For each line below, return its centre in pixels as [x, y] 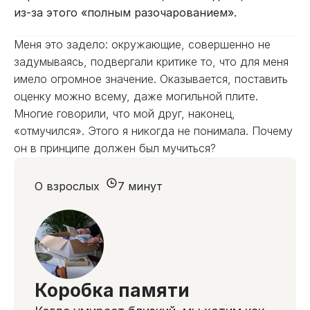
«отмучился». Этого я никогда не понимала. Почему [153, 131]
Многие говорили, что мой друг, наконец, [125, 113]
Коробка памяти [112, 290]
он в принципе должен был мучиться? [115, 148]
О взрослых [67, 186]
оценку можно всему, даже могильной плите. [136, 96]
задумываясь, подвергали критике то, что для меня [151, 62]
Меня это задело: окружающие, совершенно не [142, 44]
